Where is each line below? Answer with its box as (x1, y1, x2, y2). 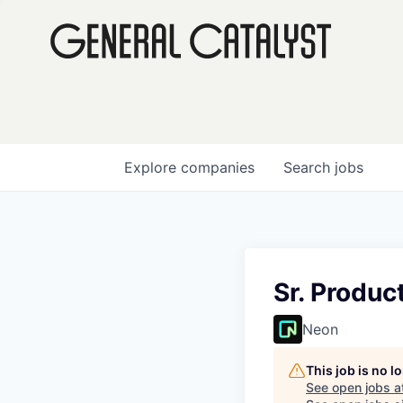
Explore (124, 158, 181, 176)
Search (283, 158, 335, 176)
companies (181, 158, 255, 176)
